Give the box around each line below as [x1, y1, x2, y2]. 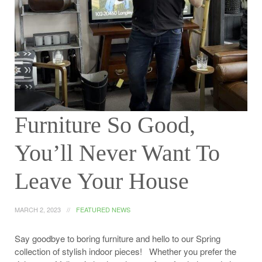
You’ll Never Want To [15, 140, 220, 166]
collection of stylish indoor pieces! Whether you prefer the [15, 245, 236, 257]
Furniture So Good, [15, 112, 195, 138]
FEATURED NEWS [76, 205, 130, 214]
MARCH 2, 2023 [15, 205, 61, 214]
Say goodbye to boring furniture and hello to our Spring [15, 232, 220, 244]
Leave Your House [15, 168, 189, 194]
